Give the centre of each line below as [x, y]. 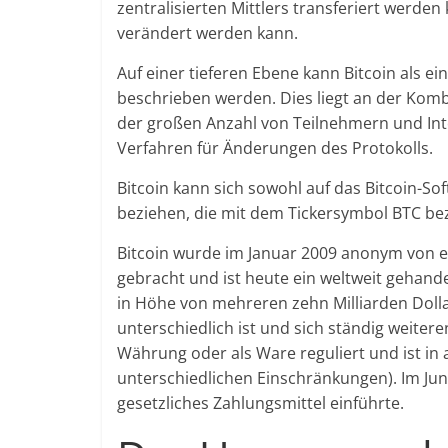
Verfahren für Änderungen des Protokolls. [275, 148]
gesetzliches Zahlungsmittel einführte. [260, 403]
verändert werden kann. [207, 33]
